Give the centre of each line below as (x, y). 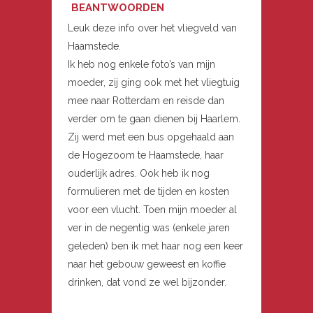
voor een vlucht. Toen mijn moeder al (152, 210)
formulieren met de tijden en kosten (148, 192)
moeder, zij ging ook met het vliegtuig (154, 83)
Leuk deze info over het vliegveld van (152, 28)
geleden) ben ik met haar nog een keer (155, 246)
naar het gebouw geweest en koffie (147, 264)
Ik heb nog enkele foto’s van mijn (141, 65)
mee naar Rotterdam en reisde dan (146, 101)
